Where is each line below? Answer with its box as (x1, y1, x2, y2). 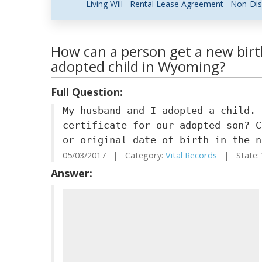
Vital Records (166, 150, 217, 161)
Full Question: (51, 85, 123, 99)
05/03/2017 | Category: (63, 150, 166, 161)
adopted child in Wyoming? (51, 57, 226, 76)
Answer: (51, 166, 92, 180)
